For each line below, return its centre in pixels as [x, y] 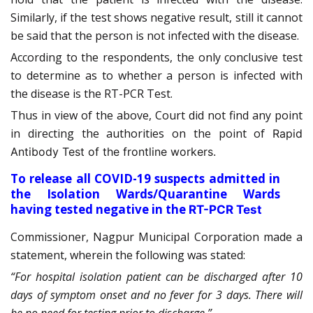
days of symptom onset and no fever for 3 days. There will [156, 295]
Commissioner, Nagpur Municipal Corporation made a [156, 237]
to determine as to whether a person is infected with [156, 76]
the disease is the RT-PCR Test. [92, 94]
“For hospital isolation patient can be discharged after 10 [156, 277]
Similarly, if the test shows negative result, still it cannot [156, 18]
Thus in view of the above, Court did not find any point [156, 116]
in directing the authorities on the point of [141, 134]
